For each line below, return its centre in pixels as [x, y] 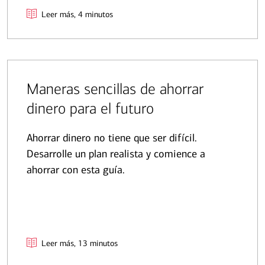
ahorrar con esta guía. [76, 170]
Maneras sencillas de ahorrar [115, 89]
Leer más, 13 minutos [80, 244]
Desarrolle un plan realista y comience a [116, 154]
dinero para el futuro [90, 109]
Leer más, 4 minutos [77, 15]
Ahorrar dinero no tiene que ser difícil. [112, 138]
